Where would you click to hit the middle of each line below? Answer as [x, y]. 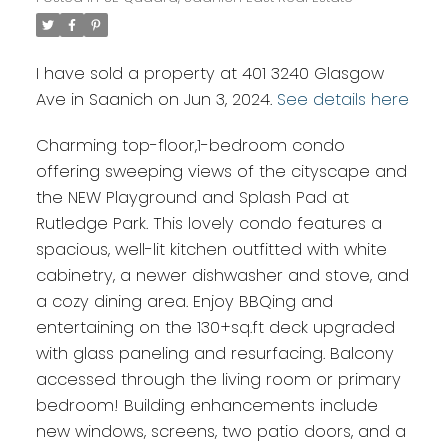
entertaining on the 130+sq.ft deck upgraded [215, 328]
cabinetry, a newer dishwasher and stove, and [222, 276]
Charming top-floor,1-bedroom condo [190, 146]
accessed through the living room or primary [218, 380]
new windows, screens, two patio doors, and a [220, 432]
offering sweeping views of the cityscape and [221, 172]
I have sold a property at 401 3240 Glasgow [209, 74]
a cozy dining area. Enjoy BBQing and [184, 302]
